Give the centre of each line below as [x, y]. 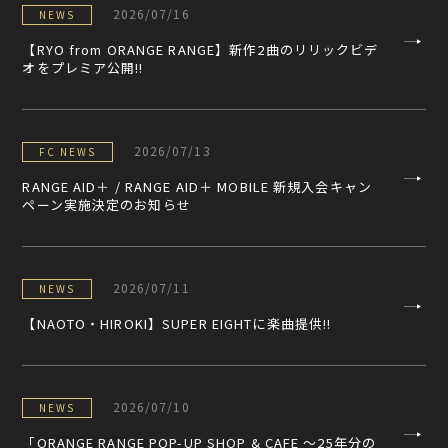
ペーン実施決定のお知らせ [106, 205]
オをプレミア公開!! [83, 68]
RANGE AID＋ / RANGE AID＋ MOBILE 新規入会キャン [197, 187]
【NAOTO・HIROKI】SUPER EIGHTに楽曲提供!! [177, 324]
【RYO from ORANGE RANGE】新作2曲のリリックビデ [200, 50]
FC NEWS [68, 152]
